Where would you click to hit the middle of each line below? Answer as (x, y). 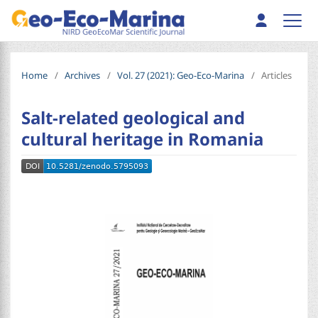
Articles (277, 76)
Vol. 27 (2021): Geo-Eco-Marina (181, 76)
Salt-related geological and (133, 118)
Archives (83, 76)
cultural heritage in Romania (143, 139)
